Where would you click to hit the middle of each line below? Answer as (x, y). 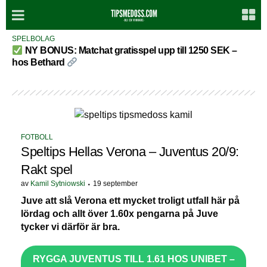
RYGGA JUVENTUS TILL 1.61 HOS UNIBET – (133, 259)
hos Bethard (39, 62)
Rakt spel (47, 169)
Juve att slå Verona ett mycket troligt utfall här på (130, 200)
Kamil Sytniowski (58, 183)
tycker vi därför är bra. (70, 226)
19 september (115, 183)
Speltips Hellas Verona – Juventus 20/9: (130, 151)
